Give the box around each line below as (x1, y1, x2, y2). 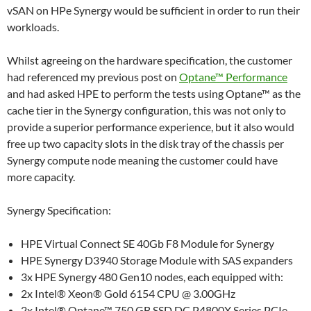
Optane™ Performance (179, 69, 287, 83)
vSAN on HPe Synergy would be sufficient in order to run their (7, 3, 300, 17)
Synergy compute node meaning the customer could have (7, 153, 278, 167)
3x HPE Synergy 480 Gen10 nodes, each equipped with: (21, 269, 283, 283)
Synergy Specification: (7, 203, 111, 217)
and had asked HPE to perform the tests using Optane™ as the (7, 86, 301, 100)
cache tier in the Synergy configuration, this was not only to (7, 103, 286, 117)
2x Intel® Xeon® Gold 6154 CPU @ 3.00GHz (21, 286, 235, 300)
